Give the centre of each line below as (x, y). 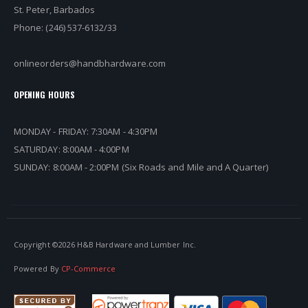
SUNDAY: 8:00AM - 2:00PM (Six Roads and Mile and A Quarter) (141, 167)
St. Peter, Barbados (55, 9)
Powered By (37, 268)
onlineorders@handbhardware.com (90, 63)
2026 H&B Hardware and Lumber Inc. (127, 244)
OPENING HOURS (44, 94)
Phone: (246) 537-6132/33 (66, 27)
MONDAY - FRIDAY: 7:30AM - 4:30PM (86, 132)
